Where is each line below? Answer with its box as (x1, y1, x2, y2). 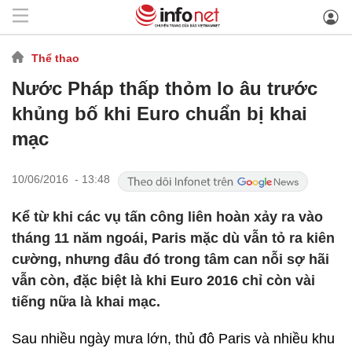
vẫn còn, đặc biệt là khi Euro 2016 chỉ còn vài (12, 273, 315, 288)
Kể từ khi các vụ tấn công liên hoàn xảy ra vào (12, 209, 323, 225)
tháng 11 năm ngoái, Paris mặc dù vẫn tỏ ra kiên (12, 230, 335, 246)
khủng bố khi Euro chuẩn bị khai (12, 103, 307, 124)
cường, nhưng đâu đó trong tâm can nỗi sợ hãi (12, 251, 329, 267)
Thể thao (31, 51, 79, 64)
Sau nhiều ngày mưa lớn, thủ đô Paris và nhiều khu (12, 331, 335, 346)
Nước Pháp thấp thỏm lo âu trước (12, 78, 317, 99)
